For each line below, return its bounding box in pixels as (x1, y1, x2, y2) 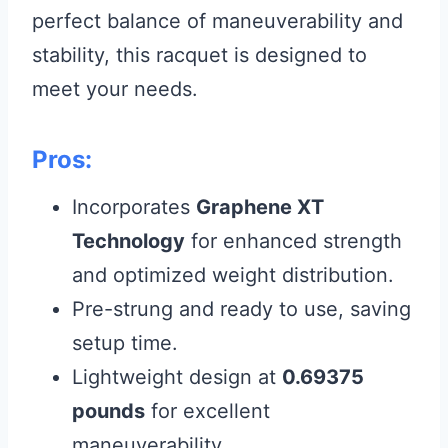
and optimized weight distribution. (72, 263, 394, 287)
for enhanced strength (185, 229, 402, 253)
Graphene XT (196, 195, 324, 219)
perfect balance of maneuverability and (32, 9, 403, 33)
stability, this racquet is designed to (32, 43, 367, 67)
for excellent (145, 399, 270, 423)
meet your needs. (32, 77, 198, 101)
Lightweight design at (72, 365, 282, 389)
